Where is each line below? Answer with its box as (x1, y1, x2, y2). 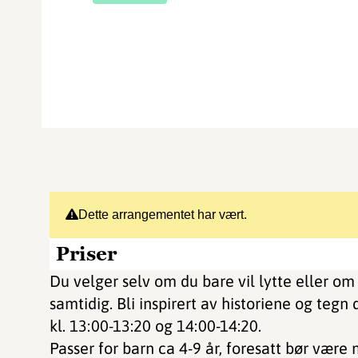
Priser (56, 241, 117, 266)
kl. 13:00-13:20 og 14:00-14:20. (50, 316, 261, 335)
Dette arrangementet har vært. (78, 208, 247, 221)
